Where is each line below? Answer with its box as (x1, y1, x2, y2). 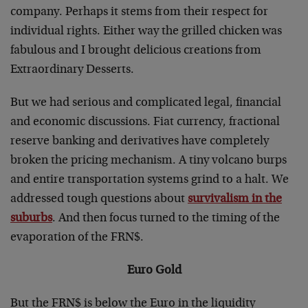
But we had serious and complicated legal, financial (10, 97, 281, 109)
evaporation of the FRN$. (10, 232, 144, 244)
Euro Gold (126, 265, 181, 277)
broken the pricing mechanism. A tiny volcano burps (10, 155, 287, 167)
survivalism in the (188, 193, 282, 206)
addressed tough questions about (10, 193, 188, 206)
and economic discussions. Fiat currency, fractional (10, 116, 280, 129)
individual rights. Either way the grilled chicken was (10, 25, 282, 38)
